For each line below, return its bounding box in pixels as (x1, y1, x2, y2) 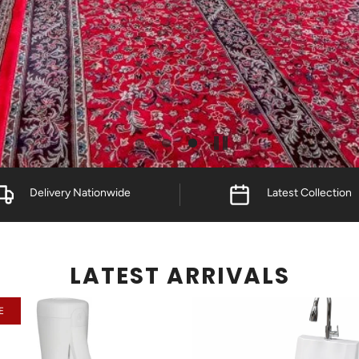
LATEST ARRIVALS (69, 260, 290, 292)
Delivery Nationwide (30, 185, 131, 200)
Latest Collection (266, 185, 352, 200)
